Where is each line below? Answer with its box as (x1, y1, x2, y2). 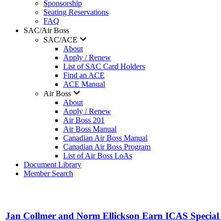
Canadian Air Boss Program (63, 143, 150, 151)
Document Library (24, 160, 81, 169)
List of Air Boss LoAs (63, 151, 132, 160)
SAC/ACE (43, 36, 79, 44)
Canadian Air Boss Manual (63, 134, 147, 142)
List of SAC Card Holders (63, 62, 145, 71)
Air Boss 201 (63, 116, 105, 124)
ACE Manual (63, 80, 105, 88)
